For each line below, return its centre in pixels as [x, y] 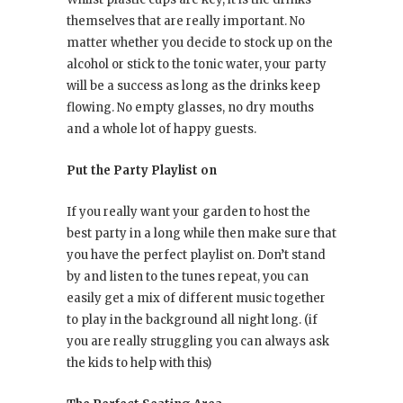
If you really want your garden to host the [188, 212]
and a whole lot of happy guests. [161, 130]
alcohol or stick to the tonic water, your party [197, 65]
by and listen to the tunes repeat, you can [188, 277]
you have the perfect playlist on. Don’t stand [196, 255]
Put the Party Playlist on [142, 171]
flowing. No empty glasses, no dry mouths [190, 108]
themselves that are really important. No [186, 22]
